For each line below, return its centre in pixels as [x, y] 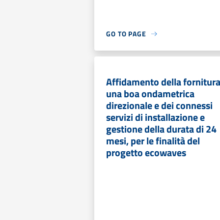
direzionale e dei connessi [159, 105]
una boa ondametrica [150, 94]
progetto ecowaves [146, 152]
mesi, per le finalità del [153, 141]
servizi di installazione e [155, 117]
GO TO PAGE [126, 34]
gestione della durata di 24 [161, 129]
